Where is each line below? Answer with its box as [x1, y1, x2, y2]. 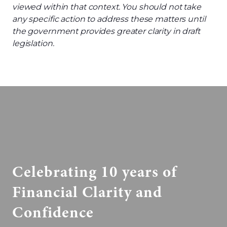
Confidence [12, 206, 102, 221]
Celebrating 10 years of [12, 165, 177, 181]
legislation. [12, 39, 54, 48]
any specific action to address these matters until [12, 14, 206, 24]
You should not [122, 2, 184, 12]
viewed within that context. [12, 2, 122, 12]
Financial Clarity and [12, 185, 162, 201]
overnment [33, 26, 81, 36]
